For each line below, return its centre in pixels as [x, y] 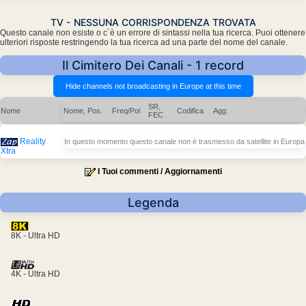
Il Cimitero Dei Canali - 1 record [153, 66]
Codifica [190, 111]
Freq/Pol [126, 111]
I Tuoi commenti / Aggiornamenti [159, 172]
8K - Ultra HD [36, 236]
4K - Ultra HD [36, 274]
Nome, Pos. [83, 111]
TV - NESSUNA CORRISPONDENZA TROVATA [153, 23]
